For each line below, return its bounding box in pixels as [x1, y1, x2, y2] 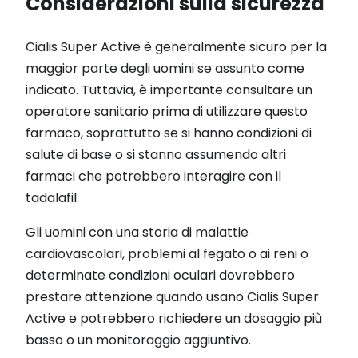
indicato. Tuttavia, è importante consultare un [26, 80, 312, 99]
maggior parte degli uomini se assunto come [26, 58, 304, 78]
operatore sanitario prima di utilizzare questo [26, 101, 308, 121]
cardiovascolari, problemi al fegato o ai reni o [26, 244, 308, 263]
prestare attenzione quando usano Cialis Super [26, 287, 319, 306]
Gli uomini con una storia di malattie [26, 222, 249, 241]
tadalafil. [26, 188, 79, 207]
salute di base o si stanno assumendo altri [26, 145, 286, 164]
